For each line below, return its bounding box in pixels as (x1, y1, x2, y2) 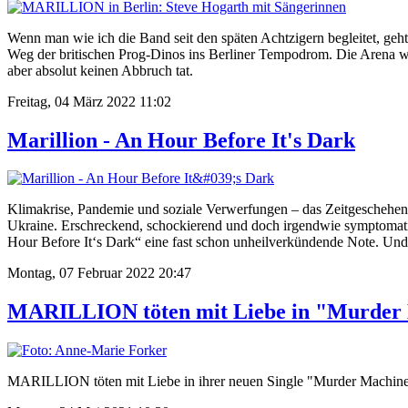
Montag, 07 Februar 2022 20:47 (7, 265, 191, 281)
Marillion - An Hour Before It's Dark (7, 127, 355, 152)
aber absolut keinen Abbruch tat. (7, 62, 193, 78)
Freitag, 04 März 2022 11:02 (7, 93, 171, 109)
